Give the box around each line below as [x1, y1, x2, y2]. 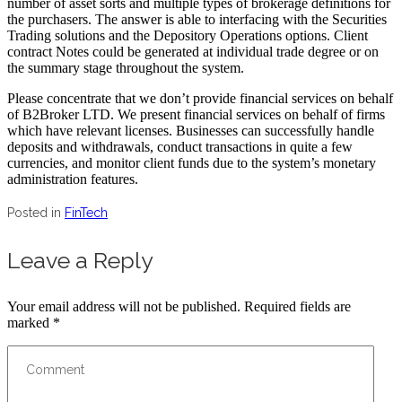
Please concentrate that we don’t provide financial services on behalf [7, 90, 393, 106]
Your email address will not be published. [7, 298, 240, 314]
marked [7, 314, 53, 330]
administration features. [7, 170, 138, 187]
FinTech [65, 205, 108, 220]
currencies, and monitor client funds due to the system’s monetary [7, 154, 376, 170]
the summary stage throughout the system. [7, 59, 244, 75]
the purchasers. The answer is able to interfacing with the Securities [7, 11, 387, 27]
